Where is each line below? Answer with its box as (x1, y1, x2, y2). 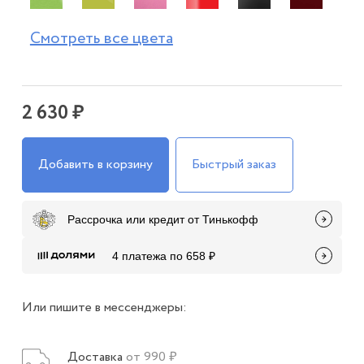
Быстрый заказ (192, 155, 277, 175)
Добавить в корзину (38, 155, 154, 175)
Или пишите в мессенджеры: (21, 298, 187, 318)
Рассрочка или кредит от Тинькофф (67, 212, 258, 226)
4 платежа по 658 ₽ (111, 249, 215, 262)
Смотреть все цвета (29, 27, 173, 51)
